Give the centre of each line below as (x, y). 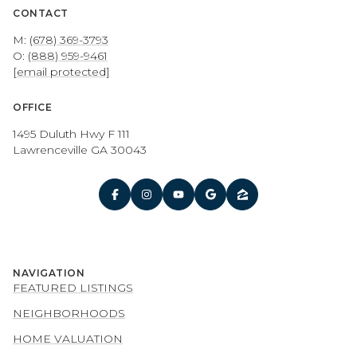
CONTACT (41, 14)
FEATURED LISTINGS (73, 288)
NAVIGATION (49, 273)
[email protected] (61, 72)
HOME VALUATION (68, 339)
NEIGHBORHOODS (69, 314)
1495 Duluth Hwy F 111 (71, 133)
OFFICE (32, 107)
